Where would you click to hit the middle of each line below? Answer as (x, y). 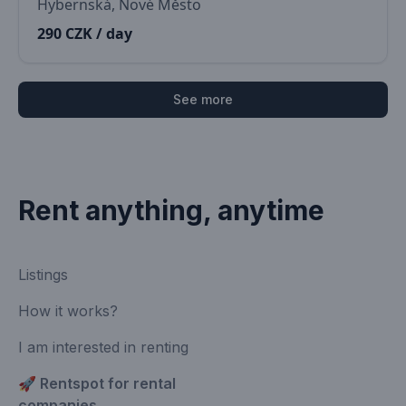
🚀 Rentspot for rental (97, 383)
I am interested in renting (103, 347)
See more (203, 99)
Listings (43, 275)
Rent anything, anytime (171, 210)
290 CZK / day (85, 34)
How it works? (68, 311)
